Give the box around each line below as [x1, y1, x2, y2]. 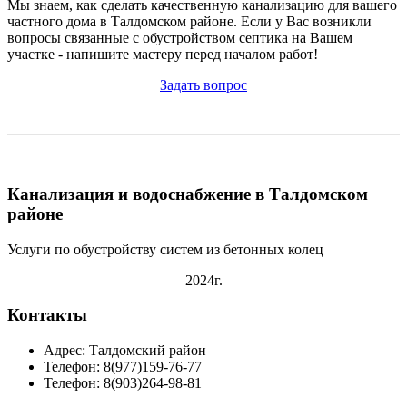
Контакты [7, 305, 87, 325]
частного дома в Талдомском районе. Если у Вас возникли [7, 14, 372, 30]
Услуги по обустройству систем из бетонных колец [7, 241, 323, 257]
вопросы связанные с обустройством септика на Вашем [7, 30, 352, 46]
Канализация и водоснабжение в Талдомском [7, 184, 368, 203]
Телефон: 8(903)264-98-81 [44, 375, 202, 392]
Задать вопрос [160, 77, 247, 94]
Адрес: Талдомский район [44, 342, 206, 359]
